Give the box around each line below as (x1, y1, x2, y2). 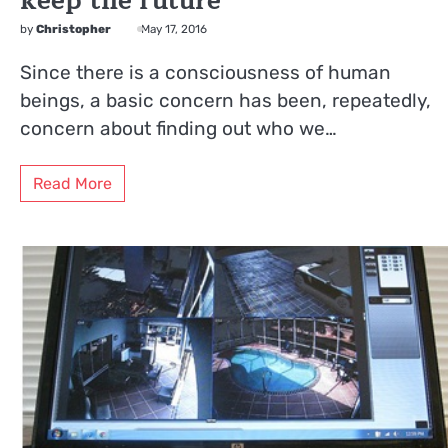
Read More (33, 173, 112, 193)
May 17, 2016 (141, 22, 207, 37)
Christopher (36, 22, 111, 37)
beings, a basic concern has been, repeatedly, (20, 89, 431, 113)
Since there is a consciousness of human (20, 61, 391, 85)
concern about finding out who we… (20, 117, 337, 141)
